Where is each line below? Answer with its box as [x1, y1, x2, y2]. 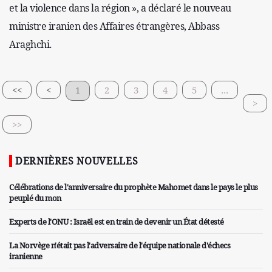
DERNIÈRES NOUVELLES [15, 154, 138, 168]
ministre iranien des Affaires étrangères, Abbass [9, 19, 219, 33]
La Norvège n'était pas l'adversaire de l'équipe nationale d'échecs [9, 239, 230, 251]
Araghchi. [9, 37, 52, 51]
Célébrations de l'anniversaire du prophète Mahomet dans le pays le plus [9, 181, 258, 192]
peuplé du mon [9, 192, 61, 203]
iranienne [9, 250, 42, 262]
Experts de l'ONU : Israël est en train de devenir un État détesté [9, 216, 224, 227]
